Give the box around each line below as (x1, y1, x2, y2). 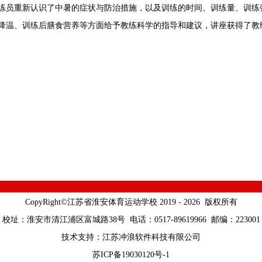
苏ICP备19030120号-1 (92, 250, 170, 259)
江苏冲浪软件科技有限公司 (102, 233, 201, 242)
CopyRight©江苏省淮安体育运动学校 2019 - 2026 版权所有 (25, 198, 237, 206)
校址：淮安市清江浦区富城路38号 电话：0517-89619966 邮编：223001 (2, 215, 260, 224)
